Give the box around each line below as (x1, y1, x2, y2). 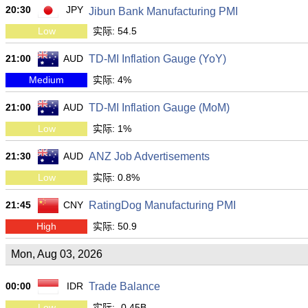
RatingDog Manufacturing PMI (89, 199, 236, 211)
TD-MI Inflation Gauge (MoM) (89, 102, 230, 113)
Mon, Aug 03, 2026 (11, 248, 102, 260)
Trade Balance (89, 280, 160, 292)
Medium (29, 74, 64, 85)
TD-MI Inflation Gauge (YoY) (89, 53, 226, 65)
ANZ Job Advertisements (89, 151, 210, 162)
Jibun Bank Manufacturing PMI (89, 5, 238, 17)
